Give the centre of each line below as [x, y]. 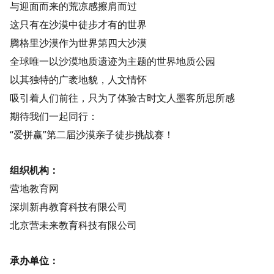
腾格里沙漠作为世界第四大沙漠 [78, 43]
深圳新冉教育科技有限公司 [68, 206]
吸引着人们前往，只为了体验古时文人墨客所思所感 [122, 98]
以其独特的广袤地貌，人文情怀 [78, 79]
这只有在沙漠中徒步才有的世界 [78, 24]
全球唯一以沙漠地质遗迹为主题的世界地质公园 [113, 61]
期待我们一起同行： [54, 116]
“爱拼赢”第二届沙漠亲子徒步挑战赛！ [92, 134]
